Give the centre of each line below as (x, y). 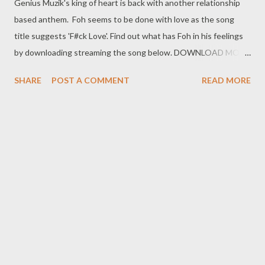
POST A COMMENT (91, 80)
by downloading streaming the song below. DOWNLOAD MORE (132, 52)
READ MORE (226, 80)
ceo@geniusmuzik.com (56, 102)
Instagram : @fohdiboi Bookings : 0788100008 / (102, 85)
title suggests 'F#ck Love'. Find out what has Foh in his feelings (129, 35)
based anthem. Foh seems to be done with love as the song (124, 19)
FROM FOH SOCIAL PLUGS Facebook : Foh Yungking (114, 69)
